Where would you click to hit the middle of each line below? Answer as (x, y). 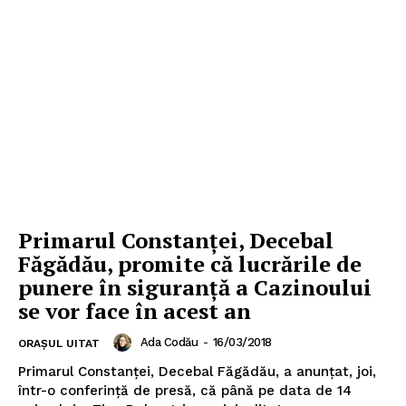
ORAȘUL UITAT (59, 343)
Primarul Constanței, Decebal (176, 240)
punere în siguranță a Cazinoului (195, 287)
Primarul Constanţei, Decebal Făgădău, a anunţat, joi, (197, 371)
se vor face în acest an (135, 310)
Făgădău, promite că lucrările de (190, 263)
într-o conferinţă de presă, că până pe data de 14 (185, 390)
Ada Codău (169, 343)
